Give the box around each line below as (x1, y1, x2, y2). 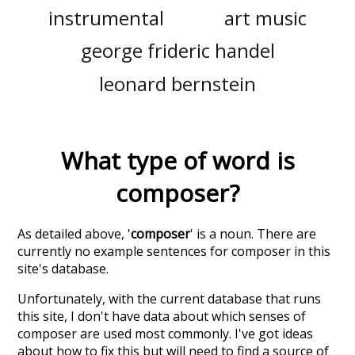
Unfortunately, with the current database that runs (17, 289, 322, 307)
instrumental (48, 4, 164, 31)
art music (224, 4, 307, 31)
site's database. (17, 259, 109, 277)
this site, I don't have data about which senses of (17, 307, 307, 325)
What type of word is (60, 143, 295, 177)
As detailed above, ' (17, 224, 132, 242)
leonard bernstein (99, 70, 256, 97)
